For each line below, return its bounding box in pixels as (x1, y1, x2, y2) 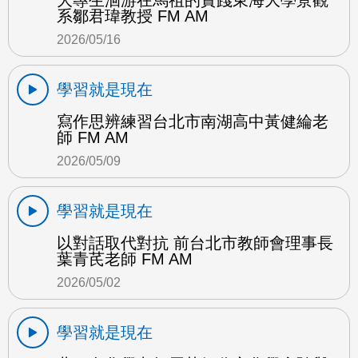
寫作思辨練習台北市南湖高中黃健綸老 (57, 112, 328, 130)
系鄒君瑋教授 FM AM (57, 6, 209, 25)
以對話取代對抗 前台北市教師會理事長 (57, 233, 333, 252)
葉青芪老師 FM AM (57, 249, 193, 268)
